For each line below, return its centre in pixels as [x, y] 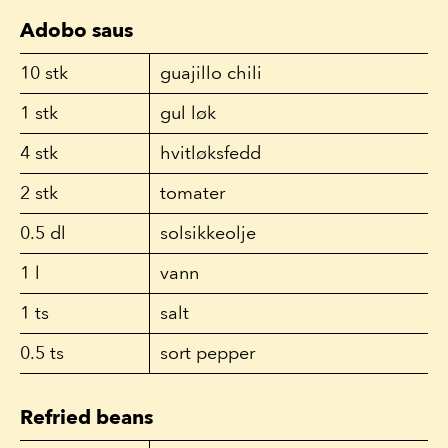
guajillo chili [211, 73]
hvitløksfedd [210, 153]
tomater [192, 193]
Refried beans [86, 417]
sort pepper [207, 353]
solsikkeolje [208, 233]
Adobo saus [76, 30]
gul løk [188, 113]
